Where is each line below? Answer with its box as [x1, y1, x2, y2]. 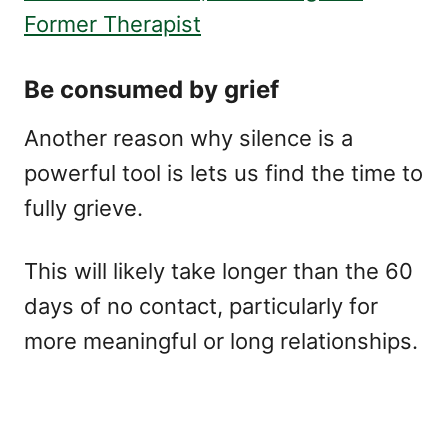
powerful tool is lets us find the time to [24, 160, 423, 186]
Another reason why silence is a [24, 125, 353, 151]
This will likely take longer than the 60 [24, 258, 413, 284]
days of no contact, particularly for [24, 293, 378, 319]
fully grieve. [24, 195, 143, 221]
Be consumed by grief [24, 75, 279, 104]
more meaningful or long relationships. [24, 328, 418, 354]
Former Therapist [24, 11, 201, 37]
